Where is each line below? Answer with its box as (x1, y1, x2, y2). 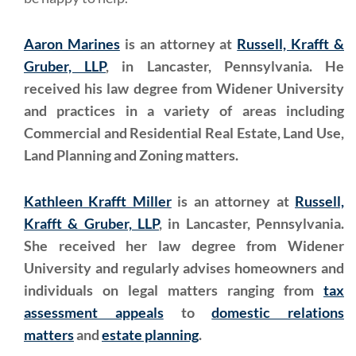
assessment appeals (24, 304, 164, 321)
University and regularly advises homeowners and (24, 259, 344, 277)
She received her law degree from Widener (24, 237, 344, 254)
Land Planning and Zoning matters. (24, 146, 238, 164)
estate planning (102, 326, 199, 343)
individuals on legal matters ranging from (24, 281, 323, 299)
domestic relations (211, 304, 344, 321)
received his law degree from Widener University (24, 79, 344, 97)
